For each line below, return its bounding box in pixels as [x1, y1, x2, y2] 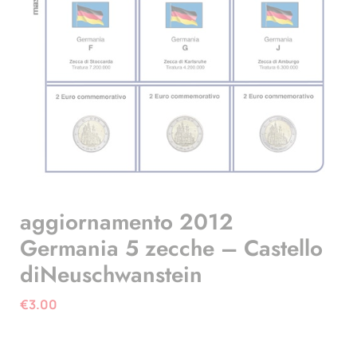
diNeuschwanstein [20, 258, 202, 291]
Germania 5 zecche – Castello [20, 232, 323, 265]
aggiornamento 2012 [20, 206, 233, 238]
